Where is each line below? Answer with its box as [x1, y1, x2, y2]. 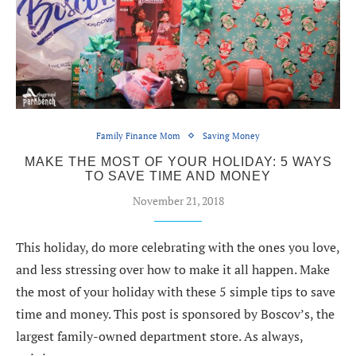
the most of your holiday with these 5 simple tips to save [16, 282, 335, 300]
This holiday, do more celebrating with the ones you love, [16, 238, 339, 256]
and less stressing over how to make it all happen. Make [16, 260, 330, 278]
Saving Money [203, 130, 260, 141]
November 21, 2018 [132, 192, 224, 208]
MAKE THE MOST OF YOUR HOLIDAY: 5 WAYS [24, 154, 332, 168]
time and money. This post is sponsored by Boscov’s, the [16, 304, 335, 323]
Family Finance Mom [96, 130, 180, 141]
